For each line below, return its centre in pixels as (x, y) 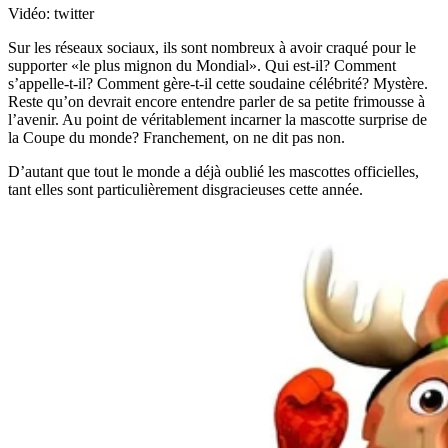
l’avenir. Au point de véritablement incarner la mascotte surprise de (217, 119)
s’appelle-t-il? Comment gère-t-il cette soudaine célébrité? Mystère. (218, 83)
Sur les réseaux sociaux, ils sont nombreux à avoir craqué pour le (212, 47)
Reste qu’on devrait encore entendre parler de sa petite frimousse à (216, 101)
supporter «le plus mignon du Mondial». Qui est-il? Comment (202, 65)
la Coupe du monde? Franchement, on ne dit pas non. (176, 137)
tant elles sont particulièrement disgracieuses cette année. (185, 189)
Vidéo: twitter (51, 13)
